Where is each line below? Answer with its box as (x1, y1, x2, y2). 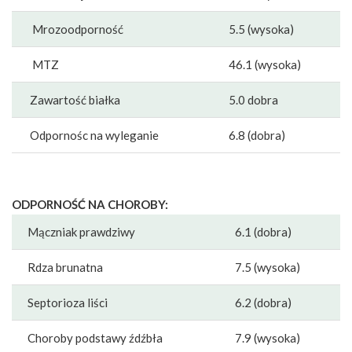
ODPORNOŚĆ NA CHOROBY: (12, 197, 168, 212)
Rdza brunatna (27, 260, 103, 275)
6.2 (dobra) (235, 295, 291, 310)
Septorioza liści (27, 295, 108, 310)
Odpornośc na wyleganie (27, 128, 159, 143)
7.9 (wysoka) (235, 331, 300, 346)
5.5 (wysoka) (226, 22, 294, 37)
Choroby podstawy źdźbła (27, 331, 163, 346)
